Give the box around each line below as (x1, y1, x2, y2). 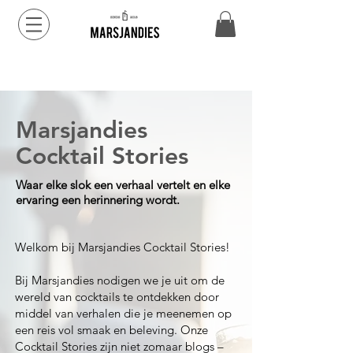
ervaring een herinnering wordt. (16, 192, 180, 208)
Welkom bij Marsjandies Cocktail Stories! (15, 240, 230, 255)
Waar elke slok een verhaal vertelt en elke (16, 177, 230, 193)
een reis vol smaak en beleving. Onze (15, 322, 208, 338)
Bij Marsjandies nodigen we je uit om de (15, 273, 225, 288)
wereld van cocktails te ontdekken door (15, 289, 219, 305)
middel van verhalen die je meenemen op (15, 306, 232, 321)
